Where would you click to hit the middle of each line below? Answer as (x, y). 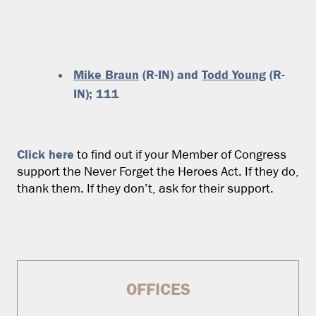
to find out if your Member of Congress (180, 155)
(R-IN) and (170, 74)
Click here (45, 154)
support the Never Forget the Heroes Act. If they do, (158, 172)
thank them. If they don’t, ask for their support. (145, 189)
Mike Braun (106, 74)
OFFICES (158, 288)
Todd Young (234, 74)
